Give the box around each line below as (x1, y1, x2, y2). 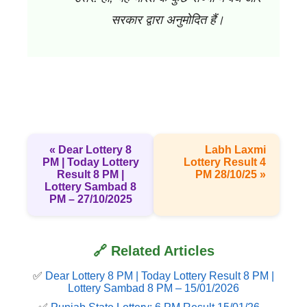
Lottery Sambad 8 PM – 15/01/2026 (68, 282, 239, 295)
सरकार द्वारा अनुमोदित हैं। (110, 13, 224, 27)
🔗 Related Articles (93, 243, 214, 259)
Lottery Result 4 (184, 156, 266, 169)
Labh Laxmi (205, 144, 266, 156)
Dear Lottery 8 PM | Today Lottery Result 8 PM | (45, 270, 274, 282)
